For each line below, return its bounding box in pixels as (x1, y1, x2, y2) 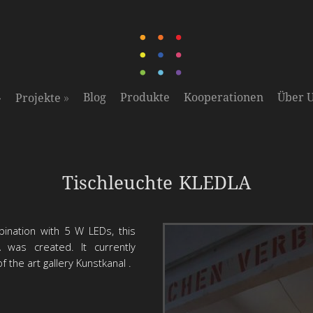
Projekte (15, 92, 61, 105)
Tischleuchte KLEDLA (62, 173, 251, 194)
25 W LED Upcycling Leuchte (84, 147, 229, 164)
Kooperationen (184, 91, 263, 104)
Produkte (120, 91, 170, 104)
